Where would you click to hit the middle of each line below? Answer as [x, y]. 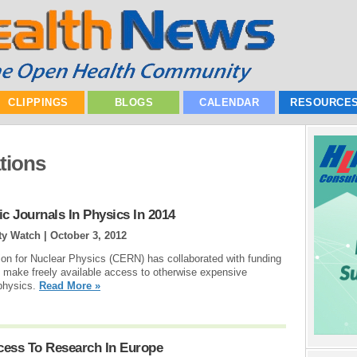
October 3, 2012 [88, 236]
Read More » [70, 286]
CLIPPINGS [38, 102]
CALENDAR [229, 102]
